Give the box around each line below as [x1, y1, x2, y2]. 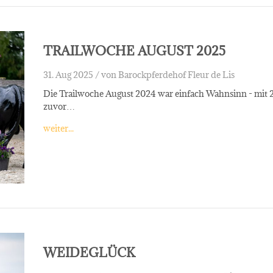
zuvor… [43, 100, 75, 112]
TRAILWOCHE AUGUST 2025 [43, 42, 225, 59]
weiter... [43, 122, 74, 134]
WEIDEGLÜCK [43, 244, 135, 261]
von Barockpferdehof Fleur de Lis [101, 68, 235, 80]
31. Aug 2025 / [43, 68, 99, 80]
